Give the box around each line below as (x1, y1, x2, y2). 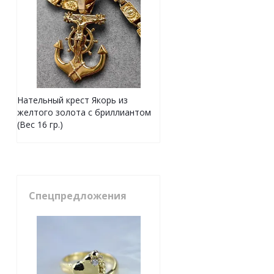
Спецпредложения (29, 189, 127, 203)
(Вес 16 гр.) (17, 119, 63, 131)
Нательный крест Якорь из (17, 94, 128, 106)
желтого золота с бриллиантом (17, 106, 151, 119)
